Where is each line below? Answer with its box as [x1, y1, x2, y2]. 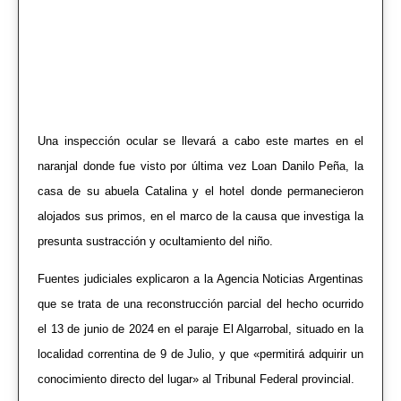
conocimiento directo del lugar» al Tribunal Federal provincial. [38, 372, 354, 387]
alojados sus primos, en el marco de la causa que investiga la [38, 209, 363, 223]
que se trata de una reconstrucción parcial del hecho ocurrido [38, 297, 363, 311]
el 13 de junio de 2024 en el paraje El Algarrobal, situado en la [38, 322, 363, 337]
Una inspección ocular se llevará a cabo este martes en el [38, 134, 363, 148]
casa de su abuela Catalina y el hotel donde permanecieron [38, 184, 363, 198]
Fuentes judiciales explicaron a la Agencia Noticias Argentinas [38, 272, 363, 286]
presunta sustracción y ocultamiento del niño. [38, 235, 273, 248]
